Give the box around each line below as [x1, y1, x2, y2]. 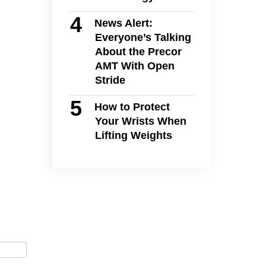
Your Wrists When [94, 115, 186, 128]
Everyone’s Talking [94, 31, 191, 44]
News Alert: [94, 17, 153, 30]
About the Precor [94, 46, 182, 58]
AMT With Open [94, 60, 175, 72]
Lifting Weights [94, 129, 172, 142]
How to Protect [94, 101, 170, 113]
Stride [94, 74, 125, 87]
